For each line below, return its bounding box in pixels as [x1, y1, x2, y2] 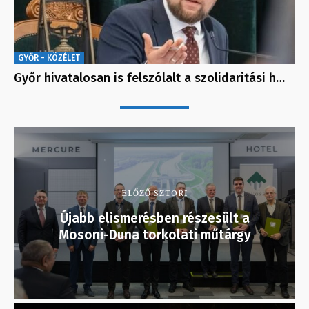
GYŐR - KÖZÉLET [18, 53, 80, 63]
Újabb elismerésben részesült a [59, 210, 250, 227]
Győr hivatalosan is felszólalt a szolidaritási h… [14, 70, 285, 86]
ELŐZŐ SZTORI [121, 188, 188, 199]
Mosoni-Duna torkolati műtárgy [58, 227, 251, 243]
